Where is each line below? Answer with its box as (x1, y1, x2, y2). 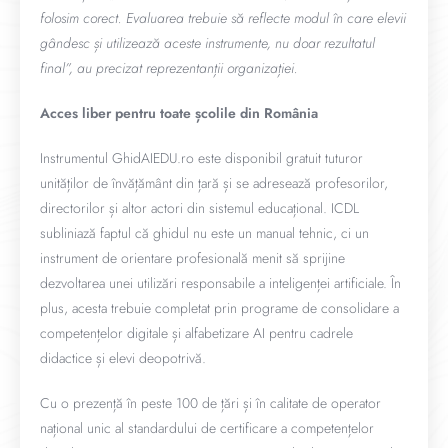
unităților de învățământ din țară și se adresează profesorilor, (40, 173, 388, 193)
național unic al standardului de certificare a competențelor (40, 418, 374, 438)
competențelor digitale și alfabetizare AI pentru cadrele (40, 323, 353, 343)
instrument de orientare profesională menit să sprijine (40, 248, 345, 268)
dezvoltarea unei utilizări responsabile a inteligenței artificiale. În (40, 273, 401, 293)
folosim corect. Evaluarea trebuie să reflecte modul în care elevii (40, 8, 406, 28)
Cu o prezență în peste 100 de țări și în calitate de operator (40, 393, 381, 413)
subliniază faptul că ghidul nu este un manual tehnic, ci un (40, 223, 369, 243)
